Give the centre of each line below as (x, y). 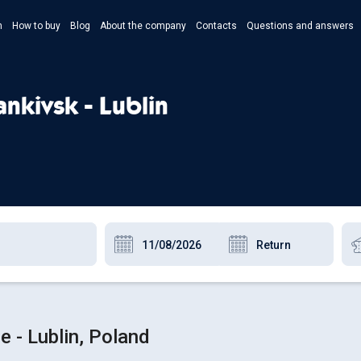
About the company (143, 26)
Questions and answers (300, 26)
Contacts (216, 26)
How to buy (36, 26)
